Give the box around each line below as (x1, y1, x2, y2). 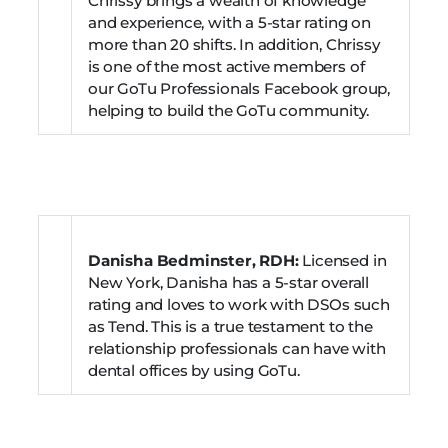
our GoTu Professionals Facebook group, (88, 78, 391, 98)
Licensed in (302, 250, 387, 270)
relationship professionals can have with (88, 338, 386, 358)
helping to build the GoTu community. (88, 100, 373, 120)
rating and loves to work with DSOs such (88, 294, 390, 314)
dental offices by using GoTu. (88, 360, 304, 380)
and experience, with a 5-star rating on (88, 12, 371, 32)
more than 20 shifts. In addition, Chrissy (88, 34, 380, 54)
